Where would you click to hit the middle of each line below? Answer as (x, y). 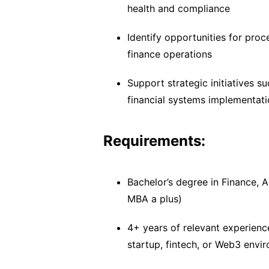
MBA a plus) (155, 199)
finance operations (170, 54)
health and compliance (179, 8)
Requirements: (154, 141)
